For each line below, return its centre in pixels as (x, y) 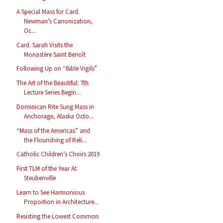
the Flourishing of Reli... (56, 140)
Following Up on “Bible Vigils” (57, 69)
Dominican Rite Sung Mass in (56, 107)
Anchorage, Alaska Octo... (59, 116)
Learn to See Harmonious (51, 192)
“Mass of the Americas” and (54, 130)
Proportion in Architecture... (61, 202)
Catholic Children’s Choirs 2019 (58, 154)
